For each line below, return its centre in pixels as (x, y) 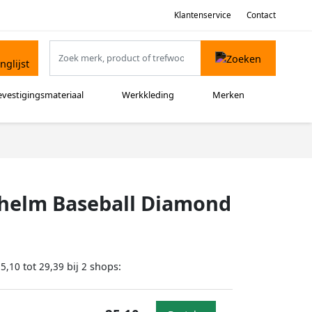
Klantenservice (202, 15)
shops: (104, 267)
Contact (261, 15)
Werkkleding (148, 95)
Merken (229, 95)
